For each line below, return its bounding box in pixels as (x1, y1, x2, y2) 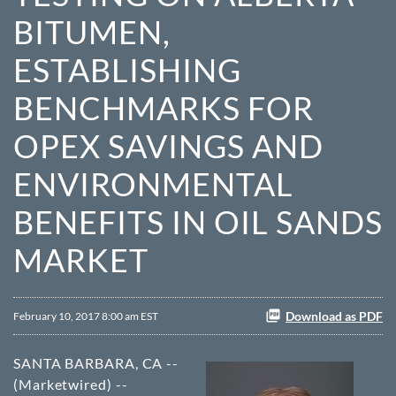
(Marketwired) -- (13, 376, 128, 392)
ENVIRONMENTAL (13, 164, 293, 203)
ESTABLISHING (13, 50, 241, 89)
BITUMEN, (13, 12, 171, 51)
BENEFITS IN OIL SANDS (13, 202, 383, 241)
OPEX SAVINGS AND (13, 126, 324, 165)
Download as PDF (286, 308, 383, 324)
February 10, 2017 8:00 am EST (13, 308, 158, 323)
